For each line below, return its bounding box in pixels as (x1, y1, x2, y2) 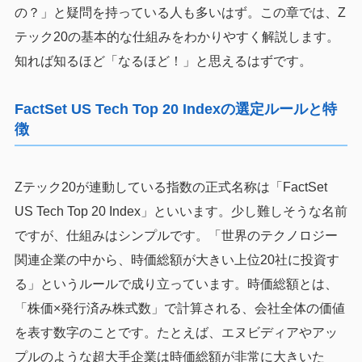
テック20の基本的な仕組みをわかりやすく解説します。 (14, 29, 339, 44)
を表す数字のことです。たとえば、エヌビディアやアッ (14, 325, 338, 339)
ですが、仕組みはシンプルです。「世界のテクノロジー (14, 228, 338, 242)
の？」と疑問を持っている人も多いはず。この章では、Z (14, 5, 346, 19)
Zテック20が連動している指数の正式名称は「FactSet (14, 179, 327, 194)
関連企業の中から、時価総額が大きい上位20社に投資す (14, 252, 339, 267)
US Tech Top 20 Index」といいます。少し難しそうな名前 (14, 204, 347, 218)
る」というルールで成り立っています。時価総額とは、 (14, 276, 338, 291)
